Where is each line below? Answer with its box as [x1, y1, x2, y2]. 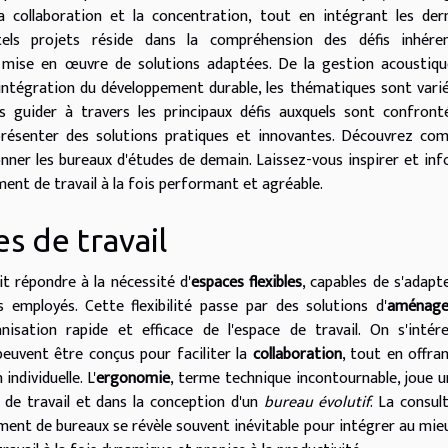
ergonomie [96, 364, 171, 392]
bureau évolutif [263, 388, 371, 416]
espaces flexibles [190, 268, 302, 296]
